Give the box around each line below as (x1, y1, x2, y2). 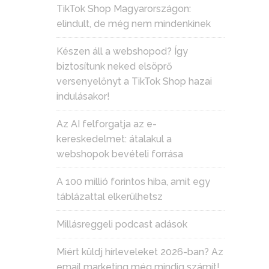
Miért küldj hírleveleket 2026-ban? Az (56, 246, 223, 258)
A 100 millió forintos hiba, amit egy (56, 176, 210, 188)
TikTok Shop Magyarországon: (56, 3, 191, 15)
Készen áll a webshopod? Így (56, 46, 188, 58)
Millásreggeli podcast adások (56, 219, 187, 231)
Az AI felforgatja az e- (56, 118, 157, 130)
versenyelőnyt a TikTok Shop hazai (56, 76, 212, 88)
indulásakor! (56, 91, 110, 103)
